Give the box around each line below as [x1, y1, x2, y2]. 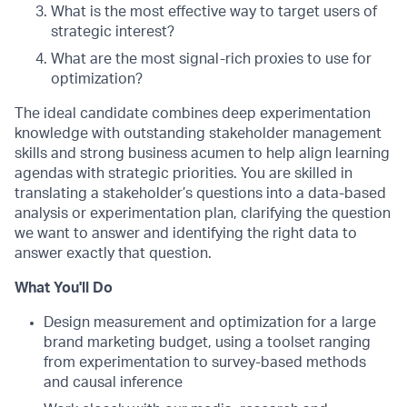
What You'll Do [15, 281, 113, 295]
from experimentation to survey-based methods [44, 355, 366, 370]
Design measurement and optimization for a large [44, 315, 376, 330]
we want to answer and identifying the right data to [15, 226, 357, 241]
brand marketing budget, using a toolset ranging [44, 335, 371, 350]
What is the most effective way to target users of [51, 5, 377, 19]
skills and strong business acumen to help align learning [15, 146, 390, 161]
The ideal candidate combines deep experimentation [15, 106, 371, 121]
